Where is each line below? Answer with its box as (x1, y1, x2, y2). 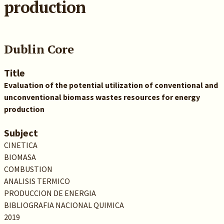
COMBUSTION (3, 164, 52, 174)
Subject (3, 126, 38, 139)
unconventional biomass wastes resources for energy (3, 92, 200, 102)
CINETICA (3, 140, 37, 150)
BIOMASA (3, 152, 36, 162)
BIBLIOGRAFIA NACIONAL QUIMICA (3, 200, 124, 210)
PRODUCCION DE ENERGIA (3, 188, 96, 198)
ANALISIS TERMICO (3, 176, 70, 186)
